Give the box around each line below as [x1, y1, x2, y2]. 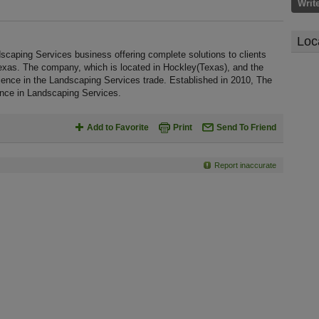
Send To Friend [216, 122, 276, 132]
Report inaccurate [214, 161, 276, 169]
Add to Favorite [87, 122, 149, 132]
